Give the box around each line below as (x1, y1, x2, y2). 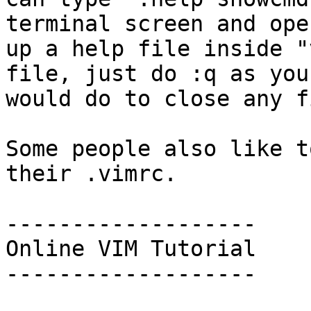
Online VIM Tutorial (6, 236, 256, 261)
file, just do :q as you (6, 61, 309, 86)
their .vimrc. (6, 161, 177, 186)
